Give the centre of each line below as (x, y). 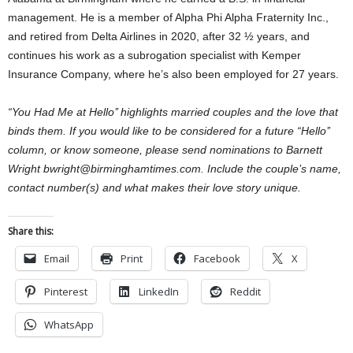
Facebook (217, 258)
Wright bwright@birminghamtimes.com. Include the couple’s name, (175, 168)
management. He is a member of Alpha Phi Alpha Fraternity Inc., (168, 17)
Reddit (245, 291)
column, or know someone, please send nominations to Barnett (165, 149)
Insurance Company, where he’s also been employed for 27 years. (173, 74)
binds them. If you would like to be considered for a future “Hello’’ (169, 130)
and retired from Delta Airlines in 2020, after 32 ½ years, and (159, 36)
